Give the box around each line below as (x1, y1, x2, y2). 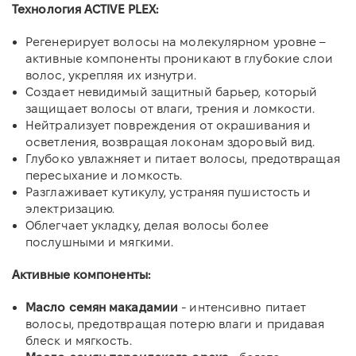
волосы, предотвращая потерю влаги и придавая (25, 316, 325, 331)
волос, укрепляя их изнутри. (25, 68, 196, 82)
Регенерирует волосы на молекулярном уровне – (25, 34, 327, 48)
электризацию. (25, 201, 115, 215)
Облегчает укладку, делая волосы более (25, 218, 269, 232)
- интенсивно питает (181, 300, 307, 314)
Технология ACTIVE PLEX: (12, 2, 159, 16)
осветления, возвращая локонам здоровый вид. (25, 134, 315, 149)
